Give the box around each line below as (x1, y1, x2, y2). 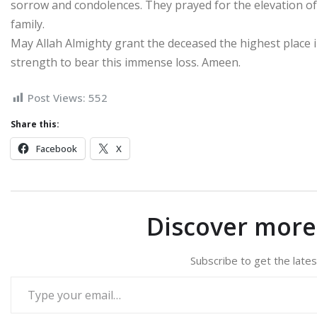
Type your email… (10, 267, 19, 284)
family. (11, 16, 45, 33)
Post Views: (28, 91, 86, 105)
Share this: (11, 117, 59, 130)
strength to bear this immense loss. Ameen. (11, 54, 241, 71)
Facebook (36, 142, 77, 155)
